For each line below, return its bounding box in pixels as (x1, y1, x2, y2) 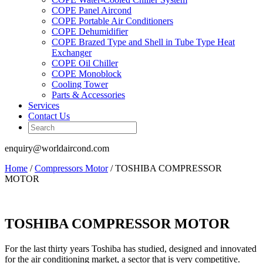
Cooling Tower (52, 79, 108, 89)
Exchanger (52, 48, 92, 58)
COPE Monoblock (52, 69, 122, 79)
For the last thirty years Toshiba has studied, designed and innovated (5, 243, 257, 254)
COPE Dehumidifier (52, 26, 128, 36)
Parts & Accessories (52, 90, 125, 100)
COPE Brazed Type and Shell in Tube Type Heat (52, 37, 235, 47)
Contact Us (28, 111, 70, 121)
